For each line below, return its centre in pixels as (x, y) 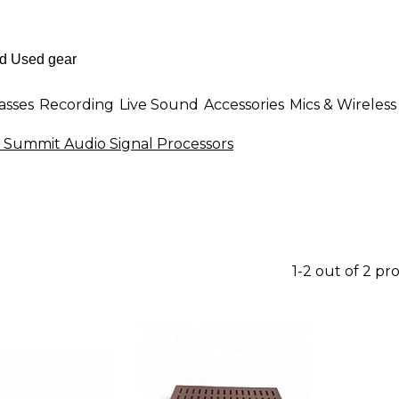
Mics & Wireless (343, 104)
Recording (77, 104)
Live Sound (159, 104)
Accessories (244, 104)
